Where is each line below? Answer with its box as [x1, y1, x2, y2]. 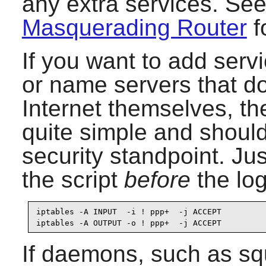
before [123, 167, 191, 193]
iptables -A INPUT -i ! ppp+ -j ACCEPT [36, 207, 221, 216]
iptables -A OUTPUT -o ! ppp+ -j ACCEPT [36, 218, 221, 227]
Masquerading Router [21, 15, 247, 41]
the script [21, 167, 124, 193]
